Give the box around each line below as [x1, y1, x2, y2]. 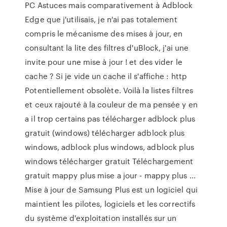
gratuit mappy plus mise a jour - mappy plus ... [25, 170, 196, 181]
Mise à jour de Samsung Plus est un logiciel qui [25, 184, 198, 195]
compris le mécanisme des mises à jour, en [25, 28, 183, 39]
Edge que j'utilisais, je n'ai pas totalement [25, 14, 177, 25]
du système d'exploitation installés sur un [25, 212, 177, 223]
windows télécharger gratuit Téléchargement [25, 156, 194, 167]
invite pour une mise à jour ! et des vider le [25, 56, 182, 67]
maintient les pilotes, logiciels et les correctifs [25, 198, 196, 209]
